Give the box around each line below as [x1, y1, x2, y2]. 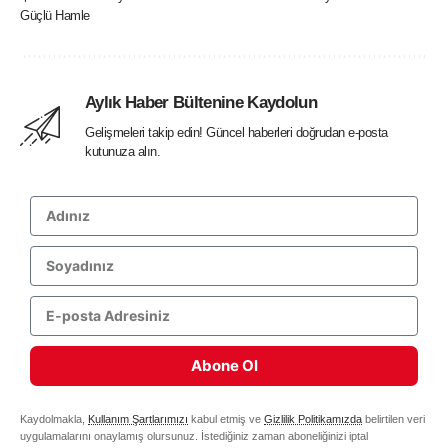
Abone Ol [190, 356, 258, 376]
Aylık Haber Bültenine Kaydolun [85, 92, 317, 112]
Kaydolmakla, [20, 412, 88, 425]
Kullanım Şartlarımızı [88, 412, 188, 425]
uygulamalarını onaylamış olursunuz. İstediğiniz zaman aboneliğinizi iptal [20, 429, 368, 442]
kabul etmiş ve [188, 412, 264, 425]
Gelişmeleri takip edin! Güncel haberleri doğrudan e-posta [85, 124, 388, 140]
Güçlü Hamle [20, 7, 90, 23]
